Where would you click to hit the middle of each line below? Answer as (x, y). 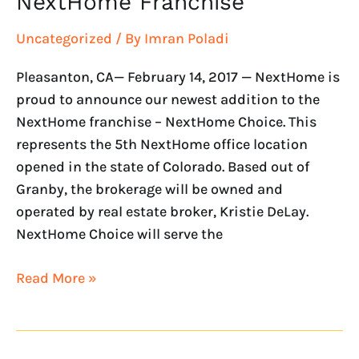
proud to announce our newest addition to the (168, 100)
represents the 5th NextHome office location (162, 145)
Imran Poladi (187, 38)
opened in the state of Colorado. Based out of (163, 167)
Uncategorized (64, 38)
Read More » (56, 278)
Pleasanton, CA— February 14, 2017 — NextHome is (178, 77)
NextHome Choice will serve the (119, 234)
